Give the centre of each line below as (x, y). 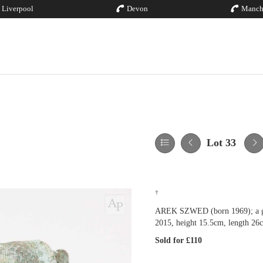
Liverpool (18, 9)
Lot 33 (221, 143)
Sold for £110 (178, 240)
